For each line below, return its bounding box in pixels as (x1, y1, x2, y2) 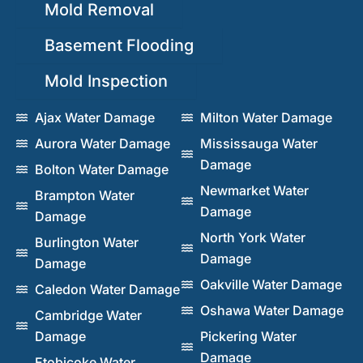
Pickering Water (199, 327, 297, 344)
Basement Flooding (45, 35, 194, 55)
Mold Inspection (45, 70, 168, 91)
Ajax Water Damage (34, 109, 155, 126)
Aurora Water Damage (34, 135, 170, 152)
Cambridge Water (34, 306, 142, 323)
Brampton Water (34, 186, 135, 203)
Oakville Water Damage (199, 275, 342, 293)
